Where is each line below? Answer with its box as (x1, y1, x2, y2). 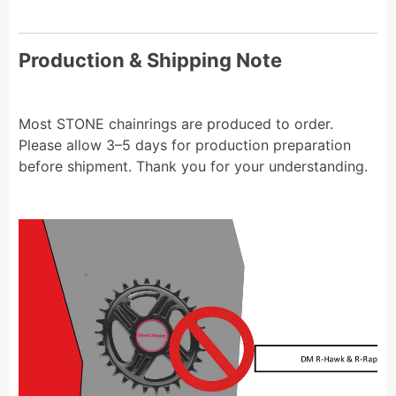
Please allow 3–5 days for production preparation (19, 135, 352, 154)
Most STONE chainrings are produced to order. (19, 114, 334, 133)
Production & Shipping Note (19, 48, 283, 72)
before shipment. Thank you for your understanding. (19, 156, 369, 175)
